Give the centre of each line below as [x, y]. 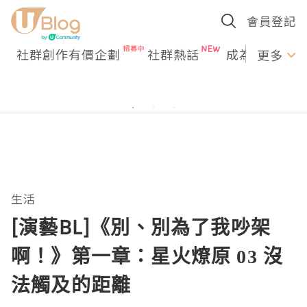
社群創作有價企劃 [69, 54]
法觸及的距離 [71, 284]
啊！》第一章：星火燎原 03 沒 [147, 256]
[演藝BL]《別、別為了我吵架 [141, 227]
